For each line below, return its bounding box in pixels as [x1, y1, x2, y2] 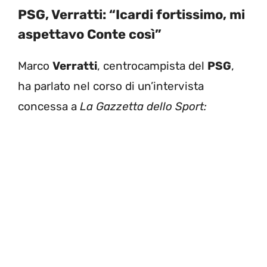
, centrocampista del [97, 58, 207, 73]
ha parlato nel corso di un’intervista [18, 79, 204, 93]
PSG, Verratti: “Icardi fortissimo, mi [18, 6, 245, 23]
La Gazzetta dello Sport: [77, 99, 207, 113]
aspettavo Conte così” [18, 26, 162, 42]
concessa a [18, 99, 77, 113]
